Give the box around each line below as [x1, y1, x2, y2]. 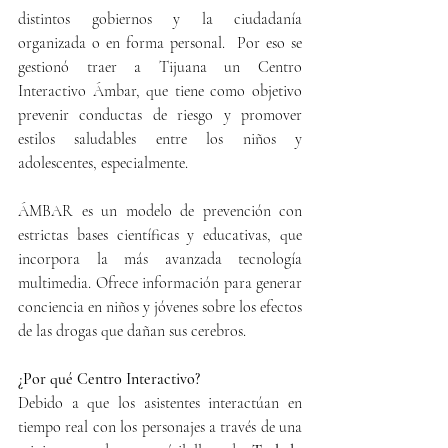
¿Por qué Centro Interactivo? [18, 368, 200, 389]
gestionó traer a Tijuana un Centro [18, 56, 302, 77]
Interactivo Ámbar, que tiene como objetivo [18, 80, 302, 101]
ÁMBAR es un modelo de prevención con [18, 200, 302, 221]
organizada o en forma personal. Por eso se [18, 32, 302, 53]
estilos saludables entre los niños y [18, 128, 302, 149]
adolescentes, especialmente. [18, 152, 188, 173]
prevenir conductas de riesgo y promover [18, 104, 302, 125]
